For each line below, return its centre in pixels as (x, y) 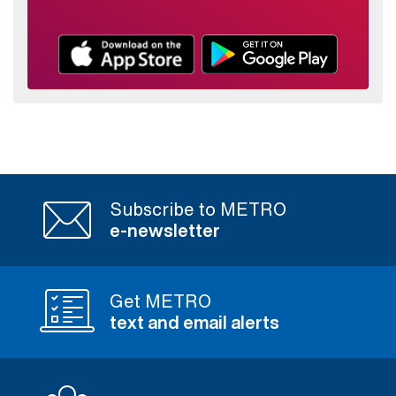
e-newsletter (165, 231)
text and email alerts (194, 323)
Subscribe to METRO (198, 209)
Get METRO (160, 301)
